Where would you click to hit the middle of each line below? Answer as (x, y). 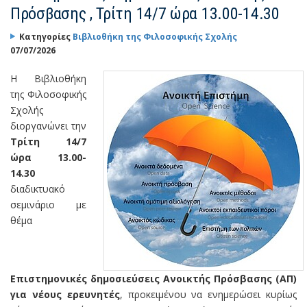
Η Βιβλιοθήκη (48, 78)
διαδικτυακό (38, 188)
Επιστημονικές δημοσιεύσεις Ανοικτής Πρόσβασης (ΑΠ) (153, 278)
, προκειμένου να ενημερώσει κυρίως (208, 294)
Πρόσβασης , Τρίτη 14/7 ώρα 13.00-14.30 (145, 13)
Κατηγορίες (46, 36)
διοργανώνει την (48, 125)
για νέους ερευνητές (65, 294)
